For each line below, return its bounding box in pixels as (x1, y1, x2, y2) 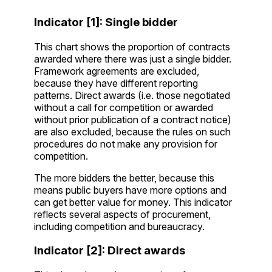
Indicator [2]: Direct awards (34, 243, 185, 258)
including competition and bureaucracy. (34, 220, 205, 233)
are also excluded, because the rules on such (34, 125, 231, 138)
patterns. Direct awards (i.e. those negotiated (34, 89, 230, 101)
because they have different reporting (34, 76, 198, 89)
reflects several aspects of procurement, (34, 208, 211, 220)
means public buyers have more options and (34, 183, 226, 196)
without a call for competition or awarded (34, 101, 213, 114)
